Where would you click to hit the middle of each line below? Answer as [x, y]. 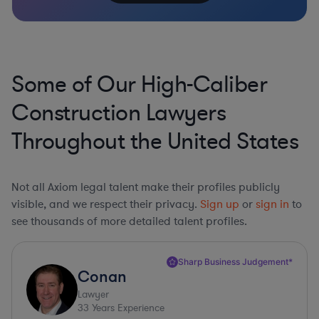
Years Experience [127, 308]
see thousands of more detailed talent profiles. [129, 221]
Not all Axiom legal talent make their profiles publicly [146, 187]
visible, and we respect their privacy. [106, 204]
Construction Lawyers [119, 113]
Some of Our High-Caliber [139, 84]
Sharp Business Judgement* [235, 261]
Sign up [220, 204]
